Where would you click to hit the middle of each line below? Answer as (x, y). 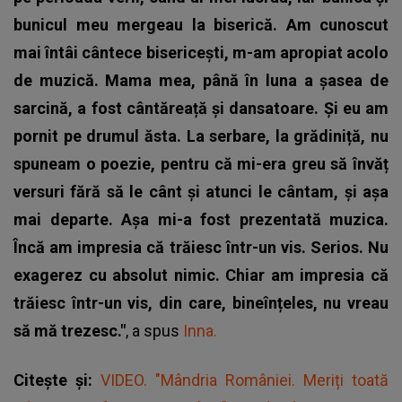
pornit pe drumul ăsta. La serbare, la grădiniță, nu (201, 135)
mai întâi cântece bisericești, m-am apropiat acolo (201, 52)
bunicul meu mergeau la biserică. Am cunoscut (201, 24)
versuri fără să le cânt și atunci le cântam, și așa (201, 191)
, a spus (154, 330)
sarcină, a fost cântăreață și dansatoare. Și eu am (201, 108)
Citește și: (57, 380)
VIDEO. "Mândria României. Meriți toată (245, 380)
